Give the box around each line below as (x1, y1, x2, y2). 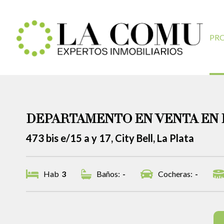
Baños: (96, 169, 120, 178)
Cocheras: (157, 169, 192, 178)
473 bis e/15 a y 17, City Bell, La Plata (25, 132, 194, 144)
